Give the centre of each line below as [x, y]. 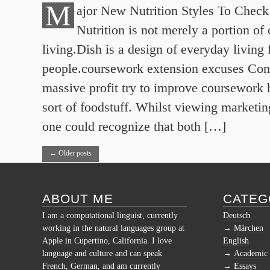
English [236, 240]
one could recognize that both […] [134, 126]
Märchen [249, 228]
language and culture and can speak [102, 253]
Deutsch [237, 215]
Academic [251, 253]
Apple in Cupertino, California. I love [107, 240]
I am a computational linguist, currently [110, 215]
